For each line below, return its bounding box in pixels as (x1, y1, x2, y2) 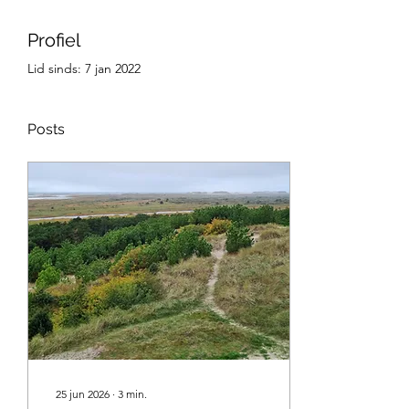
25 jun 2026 (56, 387, 110, 401)
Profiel (27, 29, 80, 51)
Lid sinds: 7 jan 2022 (27, 60, 141, 77)
